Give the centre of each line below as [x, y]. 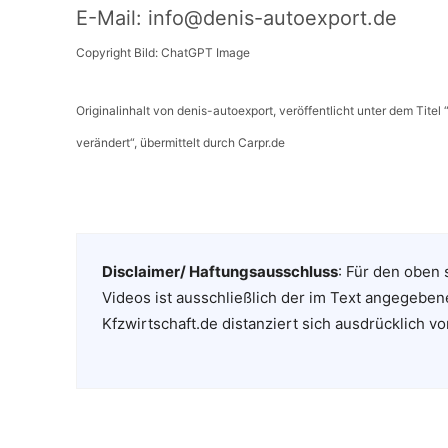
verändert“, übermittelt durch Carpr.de [180, 143]
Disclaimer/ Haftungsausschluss [220, 272]
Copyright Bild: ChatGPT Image [163, 53]
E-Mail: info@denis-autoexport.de [236, 18]
